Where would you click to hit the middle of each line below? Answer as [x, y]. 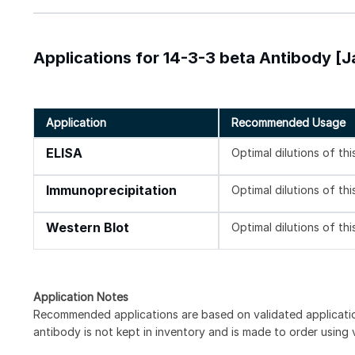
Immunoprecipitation [111, 190]
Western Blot [88, 227]
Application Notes [81, 296]
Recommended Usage [289, 122]
